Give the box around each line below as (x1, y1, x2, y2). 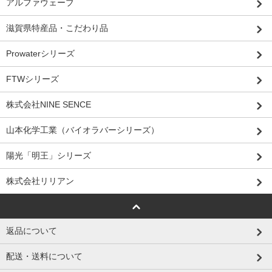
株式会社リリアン (6, 175, 74, 186)
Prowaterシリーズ (6, 48, 75, 58)
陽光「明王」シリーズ (6, 150, 91, 160)
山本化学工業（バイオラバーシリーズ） (6, 124, 159, 135)
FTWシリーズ (6, 73, 59, 84)
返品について (6, 225, 57, 236)
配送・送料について (6, 251, 83, 261)
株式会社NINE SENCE (6, 99, 91, 109)
